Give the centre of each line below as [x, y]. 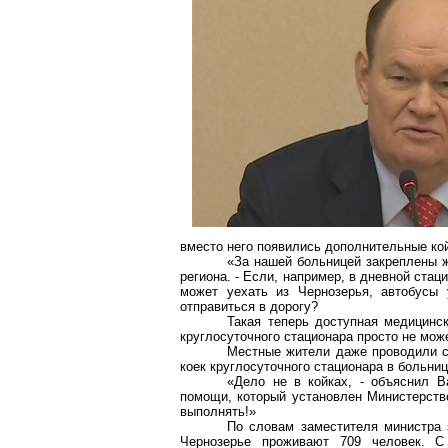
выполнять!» [218, 411]
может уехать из [239, 291]
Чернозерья [333, 291]
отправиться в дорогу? [249, 306]
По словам [264, 426]
